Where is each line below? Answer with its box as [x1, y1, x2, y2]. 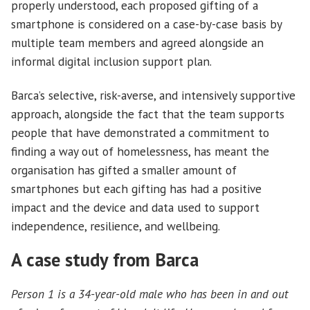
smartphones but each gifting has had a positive [11, 180, 262, 197]
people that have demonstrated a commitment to [11, 124, 269, 140]
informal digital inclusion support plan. [11, 53, 215, 70]
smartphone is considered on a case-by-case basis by [11, 16, 282, 33]
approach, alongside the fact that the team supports [11, 105, 284, 122]
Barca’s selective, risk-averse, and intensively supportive [11, 86, 295, 103]
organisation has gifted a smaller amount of [11, 161, 237, 178]
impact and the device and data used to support [11, 199, 259, 215]
